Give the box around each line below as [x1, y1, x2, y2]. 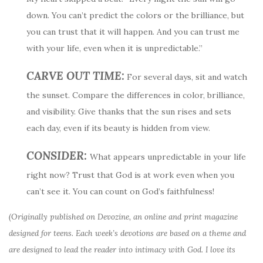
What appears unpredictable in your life [90, 151, 246, 162]
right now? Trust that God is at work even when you [26, 170, 234, 180]
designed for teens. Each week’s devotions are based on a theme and [9, 228, 246, 238]
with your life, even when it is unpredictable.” [26, 43, 203, 53]
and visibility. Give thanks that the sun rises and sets [26, 106, 231, 117]
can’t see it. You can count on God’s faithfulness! [26, 186, 214, 197]
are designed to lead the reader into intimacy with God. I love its [9, 245, 235, 255]
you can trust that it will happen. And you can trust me [26, 26, 240, 37]
